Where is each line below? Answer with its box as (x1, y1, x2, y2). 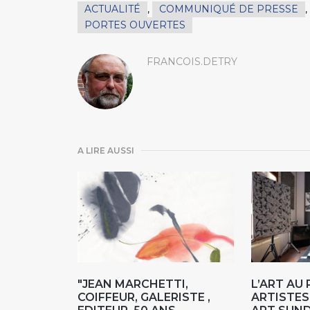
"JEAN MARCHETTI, (77, 277, 188, 291)
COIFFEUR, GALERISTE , (77, 291, 210, 304)
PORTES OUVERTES (84, 18, 185, 31)
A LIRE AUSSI (77, 145, 134, 156)
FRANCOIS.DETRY (147, 55, 237, 68)
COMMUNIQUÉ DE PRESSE (159, 2, 298, 15)
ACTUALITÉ (84, 2, 140, 15)
